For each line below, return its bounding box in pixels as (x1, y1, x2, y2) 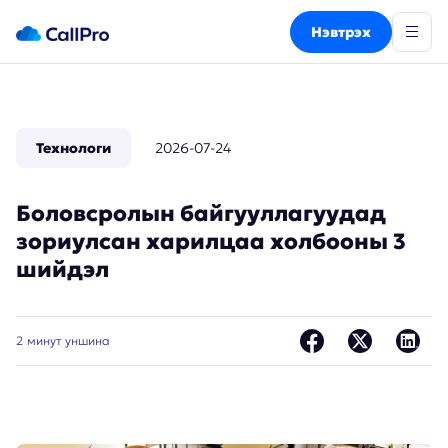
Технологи (36, 139, 111, 157)
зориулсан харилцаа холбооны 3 (16, 228, 406, 255)
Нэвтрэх (311, 22, 371, 41)
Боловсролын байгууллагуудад (16, 200, 386, 227)
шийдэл (16, 256, 109, 283)
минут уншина (27, 333, 110, 348)
